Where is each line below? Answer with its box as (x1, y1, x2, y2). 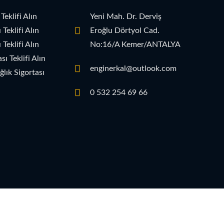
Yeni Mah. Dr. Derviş (90, 12, 162, 21)
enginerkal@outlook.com (90, 64, 177, 73)
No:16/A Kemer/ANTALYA (90, 40, 181, 49)
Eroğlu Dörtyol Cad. (90, 26, 160, 35)
